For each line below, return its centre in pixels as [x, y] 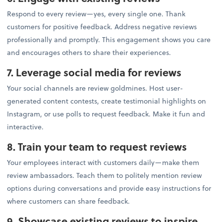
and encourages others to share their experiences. [89, 52]
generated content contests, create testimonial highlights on [107, 101]
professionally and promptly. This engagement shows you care [109, 39]
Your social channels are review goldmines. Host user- [95, 88]
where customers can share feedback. [69, 201]
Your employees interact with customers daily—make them [103, 163]
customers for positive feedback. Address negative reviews [102, 26]
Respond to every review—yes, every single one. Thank [96, 13]
